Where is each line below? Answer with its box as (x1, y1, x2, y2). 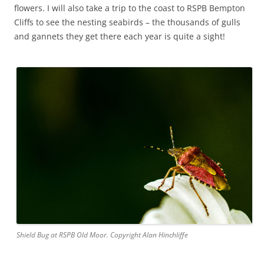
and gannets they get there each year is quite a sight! (14, 30, 225, 42)
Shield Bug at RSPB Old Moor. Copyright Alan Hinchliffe (16, 230, 188, 240)
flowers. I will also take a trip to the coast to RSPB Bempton (14, 2, 245, 14)
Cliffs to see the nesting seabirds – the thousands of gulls (14, 16, 240, 28)
